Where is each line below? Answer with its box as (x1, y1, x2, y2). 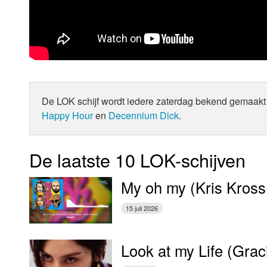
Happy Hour (41, 108, 93, 122)
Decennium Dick (108, 108, 179, 122)
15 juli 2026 (126, 203, 159, 213)
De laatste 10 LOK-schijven (29, 146, 246, 173)
